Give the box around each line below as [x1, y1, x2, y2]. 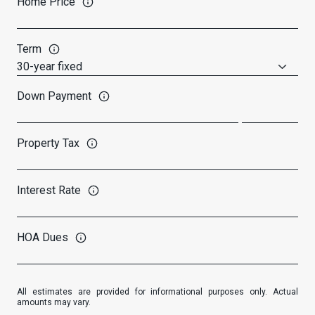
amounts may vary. [17, 297, 91, 307]
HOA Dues [17, 230, 68, 244]
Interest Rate [17, 183, 81, 197]
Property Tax [17, 136, 79, 150]
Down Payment [17, 89, 91, 103]
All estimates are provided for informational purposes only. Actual [17, 286, 298, 297]
